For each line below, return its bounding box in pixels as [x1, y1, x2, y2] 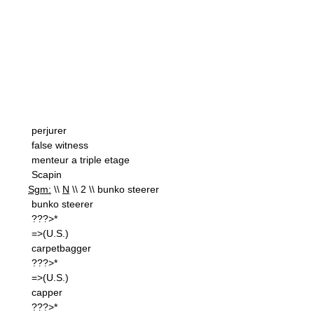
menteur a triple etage [32, 154, 130, 165]
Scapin [32, 169, 62, 180]
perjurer [32, 125, 67, 136]
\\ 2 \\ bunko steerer [69, 184, 159, 195]
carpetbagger [32, 243, 91, 254]
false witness [32, 139, 88, 151]
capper [32, 287, 62, 298]
